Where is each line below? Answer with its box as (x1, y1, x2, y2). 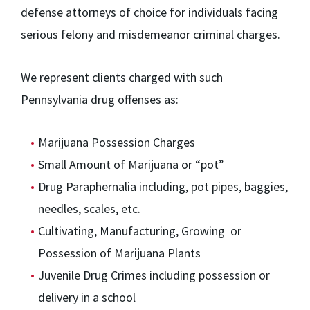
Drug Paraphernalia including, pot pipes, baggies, (38, 179, 288, 195)
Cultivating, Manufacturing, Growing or (38, 223, 241, 239)
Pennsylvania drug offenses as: (21, 91, 179, 108)
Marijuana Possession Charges (38, 134, 195, 151)
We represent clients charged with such (21, 69, 223, 86)
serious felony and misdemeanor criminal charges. (21, 26, 280, 43)
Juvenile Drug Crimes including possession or (38, 267, 270, 284)
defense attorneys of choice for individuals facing (21, 4, 278, 21)
